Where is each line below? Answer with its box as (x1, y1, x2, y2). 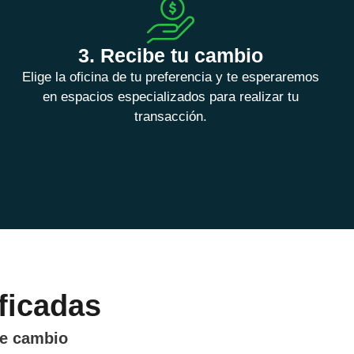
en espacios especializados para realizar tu (43, 89, 299, 105)
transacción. (134, 109, 207, 125)
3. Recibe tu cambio (78, 44, 263, 67)
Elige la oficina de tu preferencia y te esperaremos (22, 70, 319, 85)
